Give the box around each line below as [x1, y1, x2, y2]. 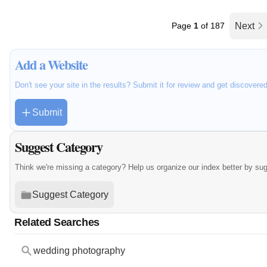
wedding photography [33, 246, 125, 256]
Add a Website [15, 55, 88, 75]
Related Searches [14, 216, 100, 229]
